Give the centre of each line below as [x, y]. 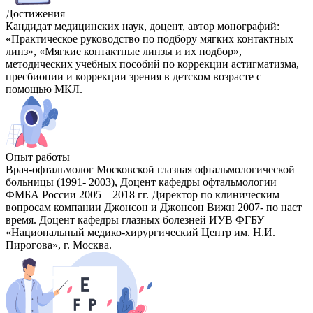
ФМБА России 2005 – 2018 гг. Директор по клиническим [143, 195]
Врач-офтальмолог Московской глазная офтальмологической [150, 170]
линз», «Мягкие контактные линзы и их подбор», [124, 52]
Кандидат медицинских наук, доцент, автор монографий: [143, 27]
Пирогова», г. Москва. [59, 245]
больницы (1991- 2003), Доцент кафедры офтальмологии [141, 182]
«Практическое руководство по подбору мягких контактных [150, 39]
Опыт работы [38, 157]
